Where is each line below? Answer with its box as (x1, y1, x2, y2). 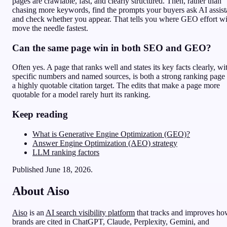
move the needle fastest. (12, 23, 88, 32)
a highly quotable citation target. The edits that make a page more (12, 81, 220, 90)
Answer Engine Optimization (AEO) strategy (32, 138, 177, 147)
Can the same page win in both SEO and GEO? (12, 42, 211, 53)
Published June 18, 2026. (12, 165, 93, 174)
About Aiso (12, 184, 69, 198)
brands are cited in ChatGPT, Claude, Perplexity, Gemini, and (12, 217, 209, 226)
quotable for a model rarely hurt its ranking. (12, 90, 150, 99)
